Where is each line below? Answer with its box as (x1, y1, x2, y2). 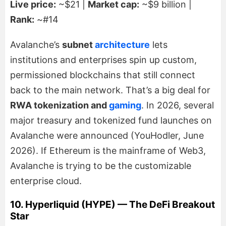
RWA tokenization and (10, 99, 109, 110)
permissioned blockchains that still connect (10, 69, 195, 80)
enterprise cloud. (10, 175, 82, 186)
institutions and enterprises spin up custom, (10, 54, 197, 65)
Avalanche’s (10, 39, 62, 50)
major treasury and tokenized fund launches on (10, 115, 212, 126)
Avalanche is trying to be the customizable (10, 160, 191, 171)
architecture (95, 39, 150, 50)
